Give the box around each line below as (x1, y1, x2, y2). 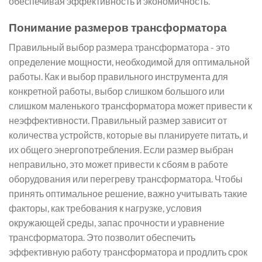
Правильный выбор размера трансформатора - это (9, 42, 230, 53)
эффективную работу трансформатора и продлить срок (9, 246, 247, 258)
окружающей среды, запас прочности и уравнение (9, 217, 225, 229)
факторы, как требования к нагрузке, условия (9, 202, 202, 214)
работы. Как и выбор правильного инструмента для (9, 71, 228, 82)
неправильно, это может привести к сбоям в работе (9, 158, 228, 170)
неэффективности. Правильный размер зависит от (9, 115, 227, 126)
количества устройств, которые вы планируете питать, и (9, 129, 248, 141)
